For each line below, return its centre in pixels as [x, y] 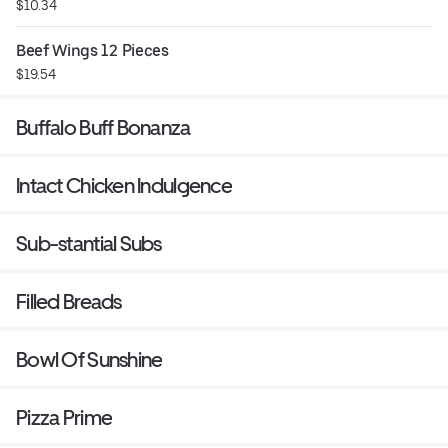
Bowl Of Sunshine [89, 360]
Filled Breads [69, 302]
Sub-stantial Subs [89, 244]
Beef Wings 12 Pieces [92, 51]
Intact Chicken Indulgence [124, 186]
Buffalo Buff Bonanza [103, 128]
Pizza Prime [64, 418]
